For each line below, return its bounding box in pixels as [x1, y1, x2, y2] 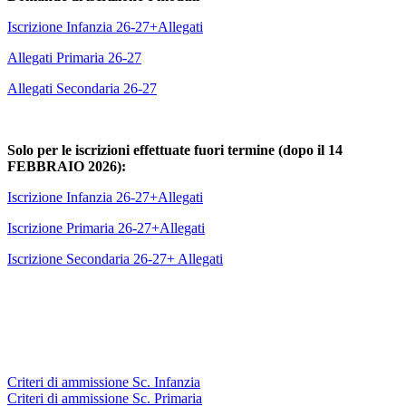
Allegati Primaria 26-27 [7, 50, 141, 66]
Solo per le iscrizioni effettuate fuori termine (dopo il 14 [7, 142, 343, 159]
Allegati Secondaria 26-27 [7, 81, 157, 97]
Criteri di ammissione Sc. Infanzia [7, 374, 200, 391]
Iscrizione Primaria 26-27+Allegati [7, 220, 205, 237]
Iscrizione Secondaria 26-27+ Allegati [7, 251, 223, 267]
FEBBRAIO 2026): [7, 159, 126, 175]
